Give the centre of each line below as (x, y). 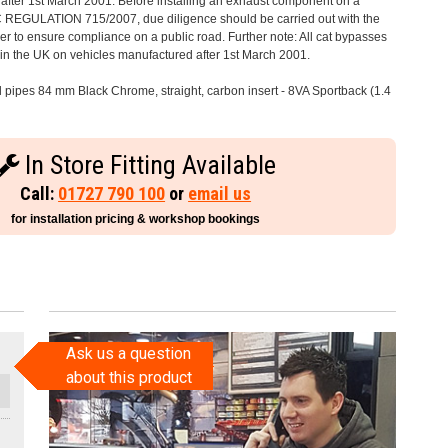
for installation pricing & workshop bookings (136, 219)
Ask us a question (129, 353)
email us (220, 194)
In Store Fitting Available (148, 165)
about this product (128, 377)
